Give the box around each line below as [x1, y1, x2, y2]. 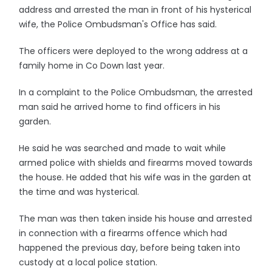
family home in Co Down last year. [19, 59, 165, 72]
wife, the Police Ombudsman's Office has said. [19, 18, 217, 30]
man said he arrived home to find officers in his [19, 101, 221, 113]
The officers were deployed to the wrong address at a [19, 45, 248, 57]
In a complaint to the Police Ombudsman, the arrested [19, 86, 253, 98]
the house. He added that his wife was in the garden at [19, 171, 252, 183]
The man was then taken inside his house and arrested [19, 212, 253, 225]
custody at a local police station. [19, 256, 158, 268]
